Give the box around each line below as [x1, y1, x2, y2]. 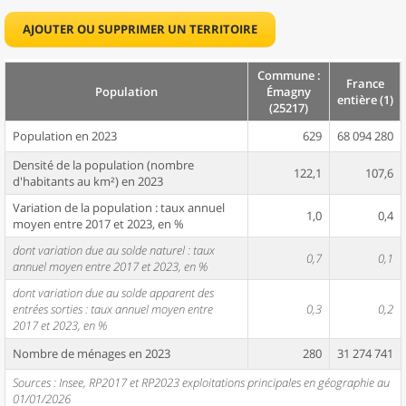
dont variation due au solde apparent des [13, 285, 214, 301]
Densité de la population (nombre [13, 157, 194, 173]
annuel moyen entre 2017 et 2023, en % [13, 258, 208, 275]
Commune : [256, 67, 321, 83]
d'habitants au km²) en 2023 [13, 173, 163, 189]
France [345, 75, 384, 92]
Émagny [266, 83, 311, 100]
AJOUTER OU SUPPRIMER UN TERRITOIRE [23, 21, 257, 37]
